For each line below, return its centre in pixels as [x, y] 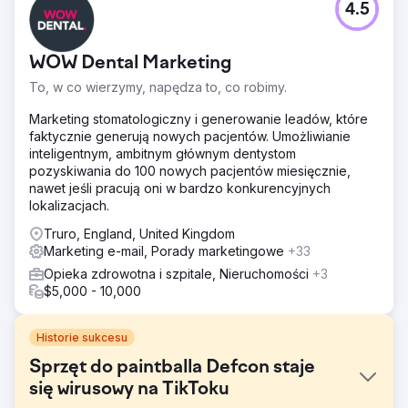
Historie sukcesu [82, 337]
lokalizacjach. [69, 205]
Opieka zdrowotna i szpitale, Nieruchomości [178, 273]
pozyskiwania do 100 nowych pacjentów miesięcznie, [190, 170]
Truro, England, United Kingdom [139, 233]
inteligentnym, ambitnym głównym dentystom [163, 153]
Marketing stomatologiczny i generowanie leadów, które [199, 118]
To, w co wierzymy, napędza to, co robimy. [158, 87]
